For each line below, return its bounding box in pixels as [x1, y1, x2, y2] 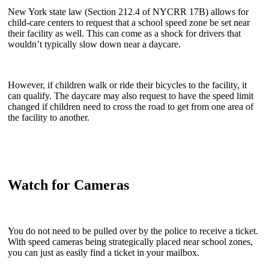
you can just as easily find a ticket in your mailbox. [8, 247, 199, 258]
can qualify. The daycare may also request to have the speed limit [8, 91, 253, 101]
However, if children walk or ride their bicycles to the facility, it [8, 80, 247, 91]
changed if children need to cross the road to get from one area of [8, 101, 253, 112]
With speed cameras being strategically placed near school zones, [8, 236, 253, 247]
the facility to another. [8, 112, 89, 123]
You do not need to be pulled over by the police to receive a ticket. [8, 225, 258, 236]
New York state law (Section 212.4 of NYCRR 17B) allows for [8, 7, 249, 17]
